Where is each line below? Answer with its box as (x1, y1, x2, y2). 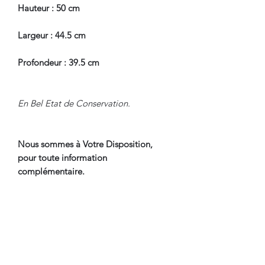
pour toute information (18, 151, 107, 163)
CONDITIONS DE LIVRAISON (18, 244, 157, 258)
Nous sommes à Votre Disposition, (18, 138, 153, 150)
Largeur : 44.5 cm (18, 29, 86, 41)
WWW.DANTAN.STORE (18, 206, 115, 218)
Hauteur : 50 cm (18, 2, 80, 14)
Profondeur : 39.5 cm (18, 56, 99, 68)
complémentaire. (18, 165, 85, 177)
